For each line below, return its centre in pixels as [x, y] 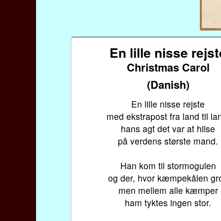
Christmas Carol [168, 67]
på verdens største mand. [168, 141]
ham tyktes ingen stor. [168, 202]
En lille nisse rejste [168, 104]
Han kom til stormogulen [168, 165]
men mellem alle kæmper [168, 190]
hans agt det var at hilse [168, 128]
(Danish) [168, 84]
